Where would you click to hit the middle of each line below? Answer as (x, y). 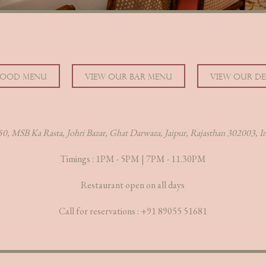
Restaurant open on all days (133, 185)
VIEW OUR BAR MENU (129, 76)
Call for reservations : (99, 211)
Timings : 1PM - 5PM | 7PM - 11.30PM (133, 159)
